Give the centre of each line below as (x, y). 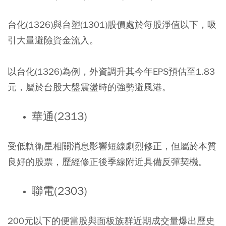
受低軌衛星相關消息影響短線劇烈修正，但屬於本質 (112, 146)
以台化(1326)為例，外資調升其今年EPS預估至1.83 (111, 72)
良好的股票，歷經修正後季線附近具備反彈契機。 (107, 162)
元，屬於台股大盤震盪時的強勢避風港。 (89, 87)
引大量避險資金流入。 (53, 40)
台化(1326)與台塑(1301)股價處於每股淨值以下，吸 (112, 25)
